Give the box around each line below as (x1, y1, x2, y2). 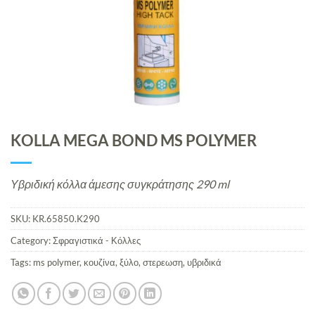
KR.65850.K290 (32, 212, 100, 224)
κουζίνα (84, 256, 115, 268)
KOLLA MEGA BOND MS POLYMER (11, 131, 257, 150)
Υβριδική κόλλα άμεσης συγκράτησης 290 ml (11, 177, 229, 191)
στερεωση (143, 256, 183, 268)
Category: (11, 234, 53, 246)
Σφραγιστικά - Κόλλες (53, 234, 141, 246)
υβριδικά (187, 256, 221, 268)
